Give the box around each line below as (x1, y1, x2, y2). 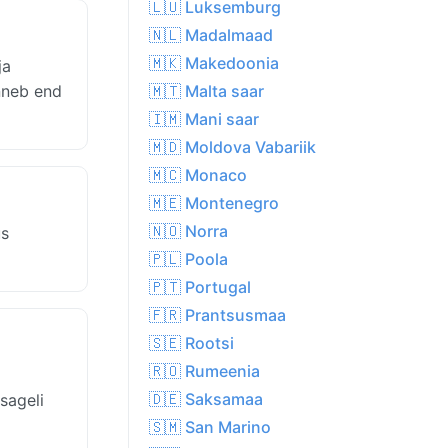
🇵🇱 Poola (149, 249, 228, 270)
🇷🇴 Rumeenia (149, 361, 260, 382)
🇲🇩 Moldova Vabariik (149, 137, 316, 158)
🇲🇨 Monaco (149, 165, 247, 186)
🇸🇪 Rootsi (149, 333, 234, 354)
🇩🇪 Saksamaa (149, 389, 263, 410)
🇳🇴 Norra (149, 221, 228, 242)
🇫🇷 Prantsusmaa (149, 305, 286, 326)
